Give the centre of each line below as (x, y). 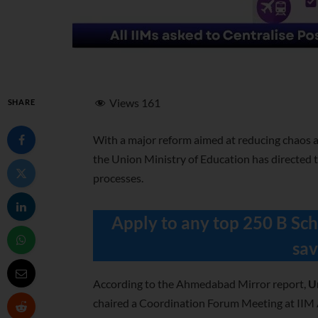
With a (110, 139)
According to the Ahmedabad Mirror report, (201, 284)
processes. (119, 177)
